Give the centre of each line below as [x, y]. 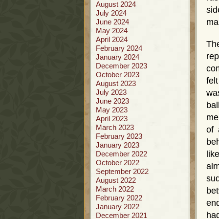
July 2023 [111, 92]
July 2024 [111, 13]
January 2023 [118, 145]
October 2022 [118, 163]
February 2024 [119, 48]
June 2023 [112, 101]
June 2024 [112, 22]
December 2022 [121, 154]
